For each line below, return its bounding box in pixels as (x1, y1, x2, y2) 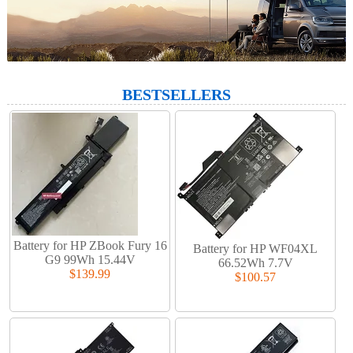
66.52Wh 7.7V (217, 256, 293, 270)
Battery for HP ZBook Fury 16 (13, 239, 167, 253)
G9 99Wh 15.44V (44, 253, 136, 267)
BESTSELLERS (121, 86, 231, 104)
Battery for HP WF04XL (193, 242, 318, 256)
